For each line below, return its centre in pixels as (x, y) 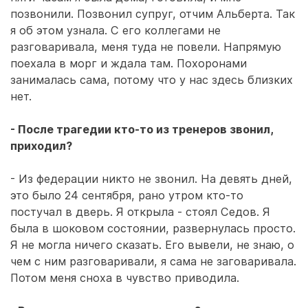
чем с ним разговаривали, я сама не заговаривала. (153, 261)
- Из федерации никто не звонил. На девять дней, (151, 179)
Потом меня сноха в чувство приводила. (125, 278)
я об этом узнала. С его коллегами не (115, 30)
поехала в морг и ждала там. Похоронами (129, 63)
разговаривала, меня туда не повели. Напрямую (146, 47)
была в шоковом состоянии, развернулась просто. (153, 228)
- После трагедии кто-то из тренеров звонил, (142, 129)
